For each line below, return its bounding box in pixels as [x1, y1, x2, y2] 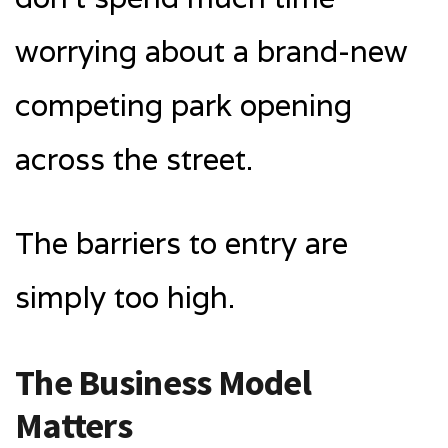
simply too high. [15, 277, 235, 317]
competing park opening [15, 85, 352, 125]
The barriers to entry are [15, 223, 348, 263]
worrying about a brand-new [15, 31, 408, 71]
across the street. [15, 139, 253, 179]
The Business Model [15, 359, 312, 405]
